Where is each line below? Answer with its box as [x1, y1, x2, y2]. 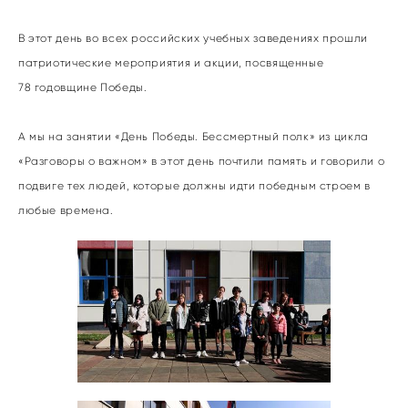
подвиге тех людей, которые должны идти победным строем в [18, 178, 371, 192]
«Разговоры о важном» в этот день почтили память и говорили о [18, 154, 385, 168]
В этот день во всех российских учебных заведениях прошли [18, 31, 368, 45]
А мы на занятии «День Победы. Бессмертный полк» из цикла [18, 129, 369, 143]
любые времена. [18, 203, 114, 217]
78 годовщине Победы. [18, 80, 148, 94]
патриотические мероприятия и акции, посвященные [18, 56, 324, 69]
